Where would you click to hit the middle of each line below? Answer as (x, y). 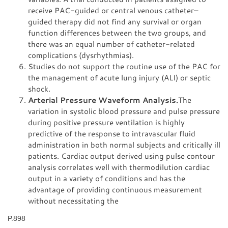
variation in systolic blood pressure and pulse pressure (124, 111)
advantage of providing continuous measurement (115, 189)
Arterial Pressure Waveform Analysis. (103, 100)
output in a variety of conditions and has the (107, 178)
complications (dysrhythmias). (81, 55)
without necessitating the (73, 201)
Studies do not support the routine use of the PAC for (124, 66)
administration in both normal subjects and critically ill (124, 145)
